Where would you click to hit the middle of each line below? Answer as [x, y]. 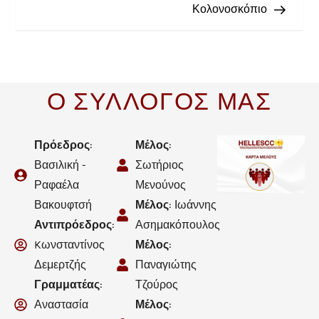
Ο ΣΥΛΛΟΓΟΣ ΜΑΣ [159, 101]
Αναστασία [61, 304]
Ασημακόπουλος [178, 224]
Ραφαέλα [56, 184]
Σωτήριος [160, 164]
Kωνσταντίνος [69, 244]
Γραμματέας [67, 284]
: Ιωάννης [193, 204]
